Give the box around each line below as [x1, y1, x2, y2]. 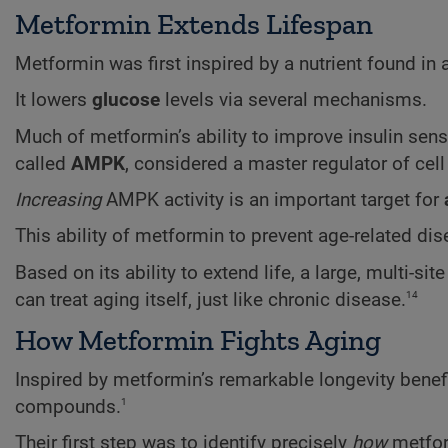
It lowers [15, 89, 92, 112]
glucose [92, 89, 160, 112]
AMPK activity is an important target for [101, 188, 444, 211]
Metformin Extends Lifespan [15, 6, 373, 41]
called [15, 152, 71, 175]
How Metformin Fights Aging [15, 322, 381, 357]
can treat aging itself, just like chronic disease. [15, 288, 406, 311]
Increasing [15, 188, 101, 211]
